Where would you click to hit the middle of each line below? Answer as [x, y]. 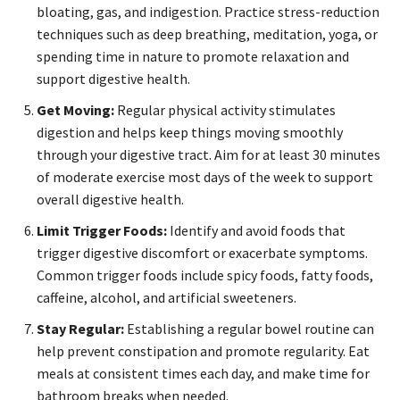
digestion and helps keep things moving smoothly [190, 133]
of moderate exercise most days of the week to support [205, 177]
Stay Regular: [80, 329]
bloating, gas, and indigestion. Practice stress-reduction [208, 12]
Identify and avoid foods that [256, 231]
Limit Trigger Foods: [102, 231]
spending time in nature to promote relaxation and [193, 57]
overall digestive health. [110, 200]
